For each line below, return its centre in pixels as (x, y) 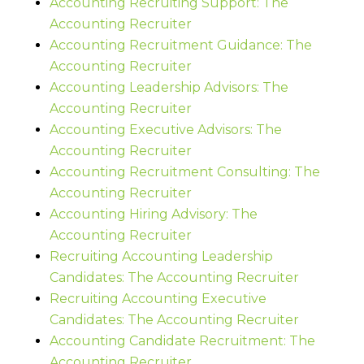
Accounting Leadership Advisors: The (169, 87)
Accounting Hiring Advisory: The (153, 214)
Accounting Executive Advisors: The (165, 129)
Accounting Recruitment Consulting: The (184, 171)
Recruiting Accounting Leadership (161, 256)
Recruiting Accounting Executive (158, 298)
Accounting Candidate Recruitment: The (182, 340)
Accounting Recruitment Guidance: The (180, 45)
